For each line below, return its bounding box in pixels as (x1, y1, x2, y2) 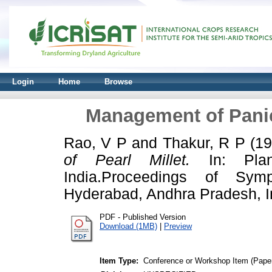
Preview (164, 221, 192, 231)
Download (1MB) (100, 221, 157, 231)
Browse (104, 77, 132, 86)
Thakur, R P (162, 134, 245, 151)
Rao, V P (64, 134, 127, 151)
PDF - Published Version (100, 212, 186, 222)
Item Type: (100, 256, 138, 266)
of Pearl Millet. (64, 151, 190, 168)
